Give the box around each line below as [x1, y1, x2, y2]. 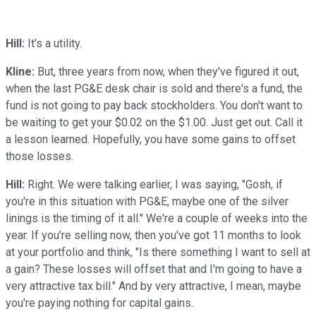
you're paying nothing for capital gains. [6, 296, 193, 310]
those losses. [6, 149, 73, 163]
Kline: [6, 64, 35, 78]
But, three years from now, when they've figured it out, [35, 64, 299, 78]
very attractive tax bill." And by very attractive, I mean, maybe [6, 279, 301, 293]
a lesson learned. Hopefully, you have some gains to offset [6, 132, 296, 146]
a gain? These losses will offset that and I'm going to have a [6, 262, 302, 276]
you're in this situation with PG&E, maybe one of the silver [6, 194, 288, 208]
